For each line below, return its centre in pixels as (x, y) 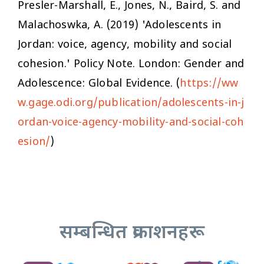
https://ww (209, 84)
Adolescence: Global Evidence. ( (99, 84)
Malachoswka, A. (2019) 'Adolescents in (120, 25)
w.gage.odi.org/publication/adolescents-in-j (131, 103)
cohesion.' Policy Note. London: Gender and (131, 64)
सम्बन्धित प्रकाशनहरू (132, 233)
